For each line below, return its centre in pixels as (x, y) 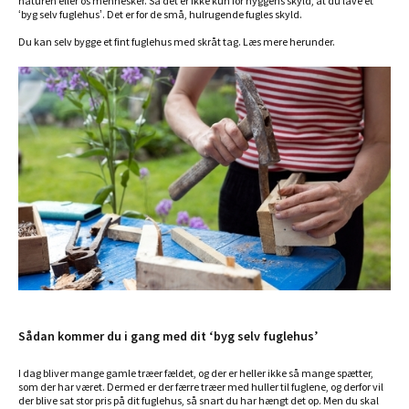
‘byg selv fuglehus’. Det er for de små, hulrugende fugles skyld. (160, 14)
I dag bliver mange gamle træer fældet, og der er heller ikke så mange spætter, (196, 372)
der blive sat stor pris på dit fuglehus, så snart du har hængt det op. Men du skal (199, 400)
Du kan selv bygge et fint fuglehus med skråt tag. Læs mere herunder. (177, 42)
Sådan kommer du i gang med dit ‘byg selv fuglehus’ (170, 336)
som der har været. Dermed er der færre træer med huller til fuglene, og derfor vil (201, 386)
